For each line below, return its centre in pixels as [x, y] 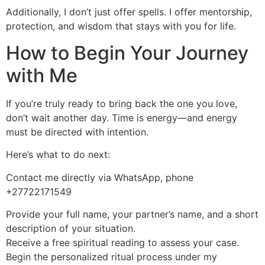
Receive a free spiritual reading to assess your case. [122, 243]
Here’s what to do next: [58, 155]
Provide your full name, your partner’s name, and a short [132, 214]
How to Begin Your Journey [127, 53]
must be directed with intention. [77, 132]
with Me [42, 75]
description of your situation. [71, 229]
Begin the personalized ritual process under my [112, 257]
